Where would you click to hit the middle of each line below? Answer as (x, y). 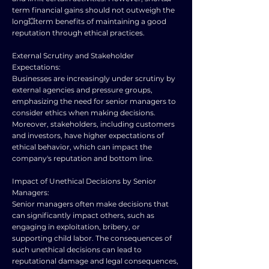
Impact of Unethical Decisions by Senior (84, 181)
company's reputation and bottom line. (83, 158)
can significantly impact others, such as (83, 215)
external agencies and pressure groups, (82, 90)
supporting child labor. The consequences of (92, 238)
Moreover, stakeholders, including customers (93, 124)
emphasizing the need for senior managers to (94, 101)
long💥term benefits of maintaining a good (89, 21)
